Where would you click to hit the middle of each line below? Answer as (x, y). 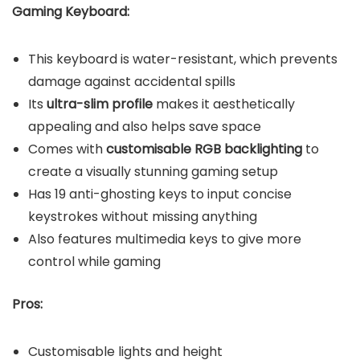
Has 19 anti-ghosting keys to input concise (160, 194)
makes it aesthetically (225, 104)
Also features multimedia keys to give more (165, 239)
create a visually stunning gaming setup (153, 171)
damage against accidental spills (132, 81)
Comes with (65, 149)
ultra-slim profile (101, 104)
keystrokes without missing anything (143, 216)
